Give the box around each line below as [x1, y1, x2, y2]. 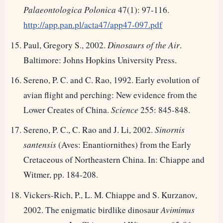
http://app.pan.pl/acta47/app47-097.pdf [23, 19, 163, 31]
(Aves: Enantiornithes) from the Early [56, 139, 192, 151]
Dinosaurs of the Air [108, 39, 180, 51]
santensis [23, 139, 57, 151]
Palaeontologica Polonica [23, 4, 116, 16]
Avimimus [161, 204, 195, 216]
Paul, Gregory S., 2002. [23, 39, 108, 51]
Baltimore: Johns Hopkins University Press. [23, 54, 177, 66]
